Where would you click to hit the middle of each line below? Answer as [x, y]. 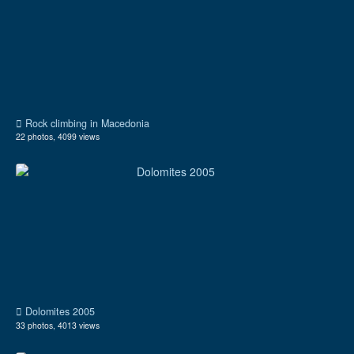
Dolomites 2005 [58, 312]
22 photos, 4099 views [58, 137]
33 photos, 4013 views [58, 325]
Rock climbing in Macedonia [86, 123]
